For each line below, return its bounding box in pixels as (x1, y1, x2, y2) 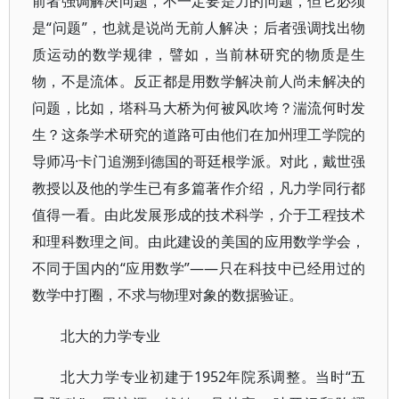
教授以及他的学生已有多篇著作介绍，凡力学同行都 (32, 178, 366, 198)
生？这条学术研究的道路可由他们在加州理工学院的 (32, 125, 366, 144)
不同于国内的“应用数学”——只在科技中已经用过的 (32, 258, 366, 278)
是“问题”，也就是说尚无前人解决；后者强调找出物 (32, 18, 366, 37)
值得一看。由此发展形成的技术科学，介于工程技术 (32, 205, 366, 224)
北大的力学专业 (61, 326, 160, 346)
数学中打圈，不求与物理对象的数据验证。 (32, 285, 303, 305)
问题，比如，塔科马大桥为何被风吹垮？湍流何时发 (32, 98, 366, 118)
